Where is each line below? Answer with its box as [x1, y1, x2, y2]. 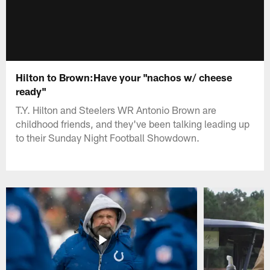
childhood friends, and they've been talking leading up [16, 117, 250, 130]
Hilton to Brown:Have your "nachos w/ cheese [16, 71, 233, 83]
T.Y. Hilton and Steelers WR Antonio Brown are [16, 103, 217, 116]
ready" [16, 84, 47, 97]
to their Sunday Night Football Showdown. [16, 131, 200, 143]
